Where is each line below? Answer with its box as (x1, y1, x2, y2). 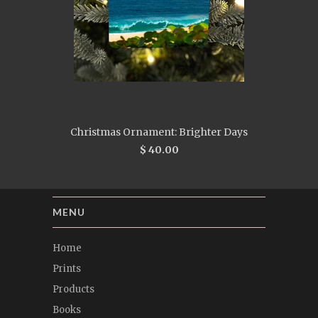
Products (53, 283, 94, 295)
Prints (53, 262, 81, 275)
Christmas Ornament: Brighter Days (70, 125, 248, 138)
